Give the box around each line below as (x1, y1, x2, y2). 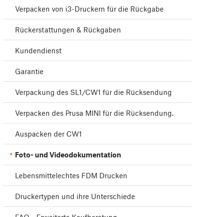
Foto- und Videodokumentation (15, 150, 121, 159)
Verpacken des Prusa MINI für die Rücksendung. (15, 108, 173, 118)
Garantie (15, 67, 44, 76)
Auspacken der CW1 (15, 129, 82, 139)
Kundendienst (15, 46, 62, 55)
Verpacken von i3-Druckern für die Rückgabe (15, 4, 164, 14)
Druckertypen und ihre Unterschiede (15, 192, 135, 201)
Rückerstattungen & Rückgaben (15, 25, 121, 34)
